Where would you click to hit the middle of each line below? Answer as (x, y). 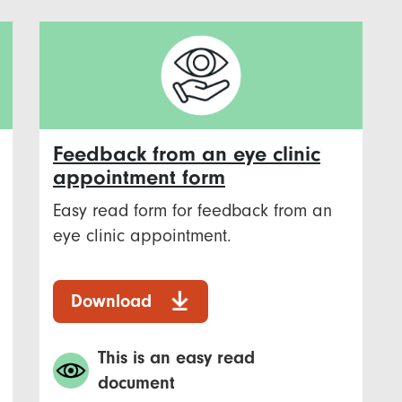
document (136, 383)
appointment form (139, 178)
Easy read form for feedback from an (192, 211)
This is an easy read (176, 358)
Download (111, 301)
